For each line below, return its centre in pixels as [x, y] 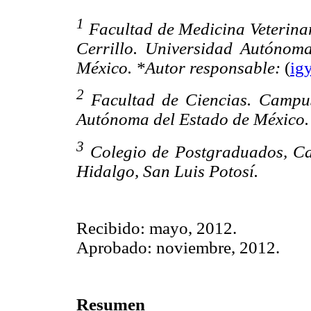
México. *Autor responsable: [178, 67]
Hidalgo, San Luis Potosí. [167, 171]
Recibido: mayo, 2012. [157, 228]
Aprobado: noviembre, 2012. [178, 247]
